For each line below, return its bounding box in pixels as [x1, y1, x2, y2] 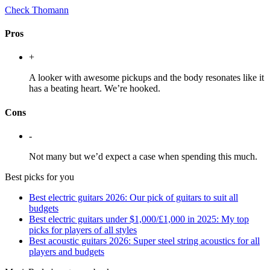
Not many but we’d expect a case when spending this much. [29, 151, 257, 162]
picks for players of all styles [29, 224, 137, 235]
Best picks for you [5, 171, 74, 182]
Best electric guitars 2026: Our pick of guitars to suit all [29, 192, 238, 202]
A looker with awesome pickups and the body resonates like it [29, 72, 264, 83]
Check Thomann [5, 4, 69, 15]
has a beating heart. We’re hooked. [29, 83, 160, 94]
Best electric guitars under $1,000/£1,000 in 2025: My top [29, 213, 249, 224]
